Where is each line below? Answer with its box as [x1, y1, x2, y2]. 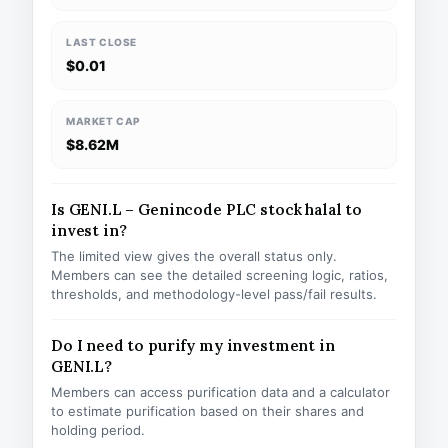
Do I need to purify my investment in [51, 336, 335, 355]
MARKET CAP [66, 115, 141, 127]
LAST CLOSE [66, 36, 137, 48]
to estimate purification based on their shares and [51, 403, 364, 419]
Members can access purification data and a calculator [51, 384, 390, 400]
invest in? [51, 221, 127, 240]
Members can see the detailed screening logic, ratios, [51, 267, 388, 283]
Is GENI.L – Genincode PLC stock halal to [51, 200, 363, 219]
